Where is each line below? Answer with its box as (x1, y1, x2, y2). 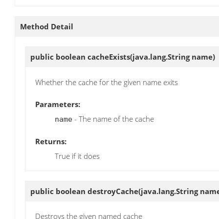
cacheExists (88, 52, 130, 62)
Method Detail (20, 22, 73, 32)
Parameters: (35, 99, 80, 109)
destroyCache (88, 186, 138, 197)
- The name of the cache (72, 113, 154, 124)
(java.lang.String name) (130, 52, 215, 62)
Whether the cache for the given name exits (35, 77, 178, 87)
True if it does (55, 151, 100, 161)
